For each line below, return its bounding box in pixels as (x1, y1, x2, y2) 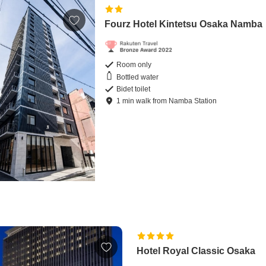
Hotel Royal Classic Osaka (137, 246, 256, 256)
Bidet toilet (116, 85, 151, 94)
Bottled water (116, 72, 159, 81)
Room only (116, 61, 152, 69)
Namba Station (169, 97, 217, 106)
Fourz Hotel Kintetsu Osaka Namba (104, 19, 263, 30)
